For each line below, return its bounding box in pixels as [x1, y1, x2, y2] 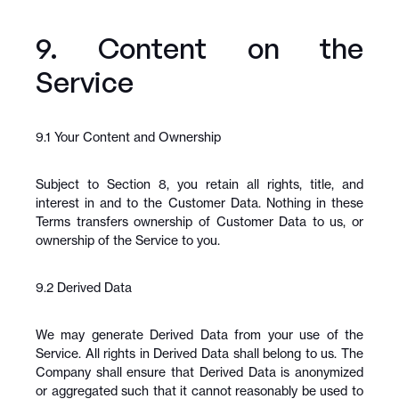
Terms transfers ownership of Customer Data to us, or [36, 214, 363, 229]
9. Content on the [36, 30, 363, 66]
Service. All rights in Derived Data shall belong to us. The [36, 346, 363, 361]
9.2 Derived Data [36, 280, 132, 295]
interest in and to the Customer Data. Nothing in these [36, 195, 363, 210]
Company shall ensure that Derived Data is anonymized [36, 364, 363, 379]
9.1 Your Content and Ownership [36, 129, 221, 144]
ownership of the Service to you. [36, 232, 220, 248]
